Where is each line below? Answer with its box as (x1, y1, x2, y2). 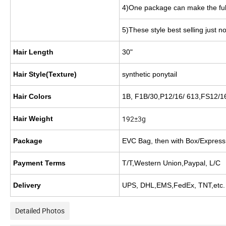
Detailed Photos (15, 206, 65, 216)
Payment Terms (13, 159, 66, 167)
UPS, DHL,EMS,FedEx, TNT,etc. (122, 181, 225, 190)
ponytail (150, 70, 177, 79)
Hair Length (13, 48, 53, 56)
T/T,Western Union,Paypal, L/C (122, 159, 220, 167)
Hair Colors (13, 92, 51, 101)
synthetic (122, 70, 150, 79)
